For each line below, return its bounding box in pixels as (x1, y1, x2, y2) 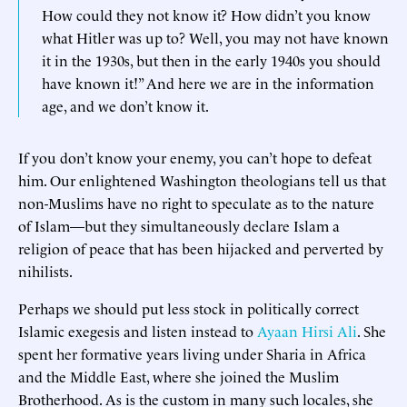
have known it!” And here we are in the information (42, 72, 374, 93)
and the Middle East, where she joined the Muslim (18, 365, 339, 386)
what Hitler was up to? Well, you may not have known (42, 26, 389, 47)
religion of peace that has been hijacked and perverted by (18, 237, 383, 258)
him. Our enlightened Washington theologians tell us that (18, 169, 386, 190)
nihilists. (18, 260, 73, 281)
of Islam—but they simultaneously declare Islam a (18, 214, 340, 235)
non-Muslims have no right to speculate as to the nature (18, 192, 374, 213)
